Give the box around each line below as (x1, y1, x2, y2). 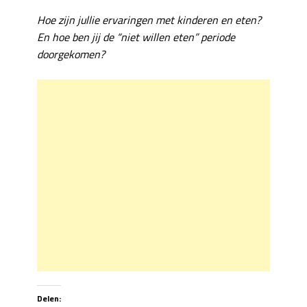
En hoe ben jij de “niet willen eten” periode (37, 28, 235, 45)
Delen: (37, 291, 61, 305)
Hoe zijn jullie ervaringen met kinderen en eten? (37, 11, 261, 28)
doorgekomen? (37, 45, 105, 62)
